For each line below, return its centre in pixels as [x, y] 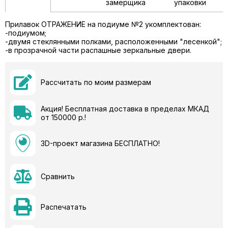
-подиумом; [26, 33]
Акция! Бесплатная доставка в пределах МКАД [125, 108]
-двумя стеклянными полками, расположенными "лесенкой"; [113, 41]
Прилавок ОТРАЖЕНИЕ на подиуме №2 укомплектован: [103, 24]
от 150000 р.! [63, 117]
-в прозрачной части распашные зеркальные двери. [98, 50]
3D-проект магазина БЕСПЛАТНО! [100, 144]
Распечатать [64, 207]
